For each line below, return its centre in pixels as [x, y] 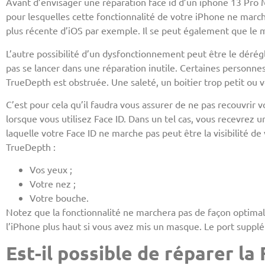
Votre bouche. [59, 198]
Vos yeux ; [51, 169]
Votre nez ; [53, 184]
